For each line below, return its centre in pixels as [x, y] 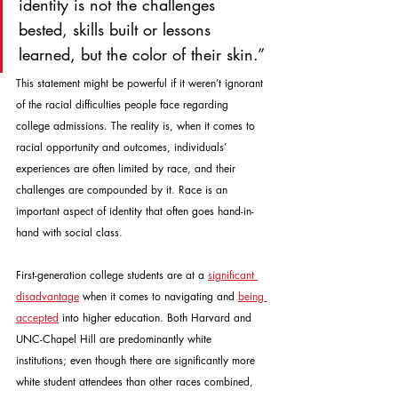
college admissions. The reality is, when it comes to [137, 126]
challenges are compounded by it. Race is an [123, 190]
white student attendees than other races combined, [136, 382]
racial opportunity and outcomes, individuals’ [123, 147]
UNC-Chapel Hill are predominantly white [115, 339]
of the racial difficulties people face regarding [124, 104]
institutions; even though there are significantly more [137, 360]
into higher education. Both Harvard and [157, 318]
